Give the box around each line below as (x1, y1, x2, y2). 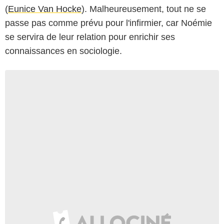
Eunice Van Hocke (8, 3, 81, 14)
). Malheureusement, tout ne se (81, 3, 206, 14)
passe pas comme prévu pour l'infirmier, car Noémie (5, 17, 212, 28)
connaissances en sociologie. (5, 45, 122, 56)
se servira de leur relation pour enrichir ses (5, 31, 175, 42)
